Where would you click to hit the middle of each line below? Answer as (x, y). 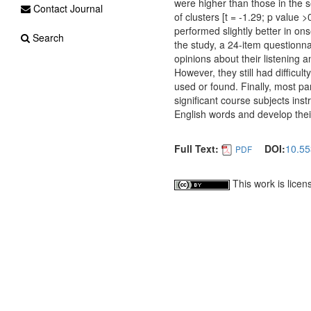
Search (47, 37)
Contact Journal (67, 8)
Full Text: (196, 149)
